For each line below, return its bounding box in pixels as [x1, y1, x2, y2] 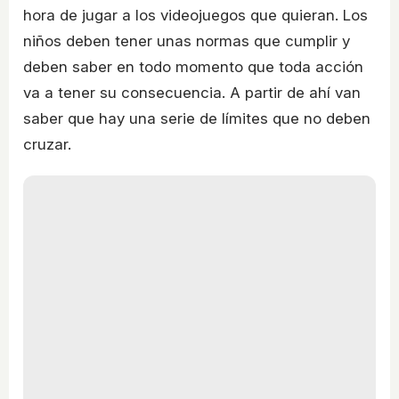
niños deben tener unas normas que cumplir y [23, 32, 350, 51]
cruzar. [23, 135, 71, 154]
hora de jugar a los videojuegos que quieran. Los [23, 6, 368, 25]
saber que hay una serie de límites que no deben [23, 110, 370, 128]
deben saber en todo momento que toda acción [23, 58, 363, 77]
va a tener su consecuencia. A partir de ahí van [23, 84, 361, 102]
